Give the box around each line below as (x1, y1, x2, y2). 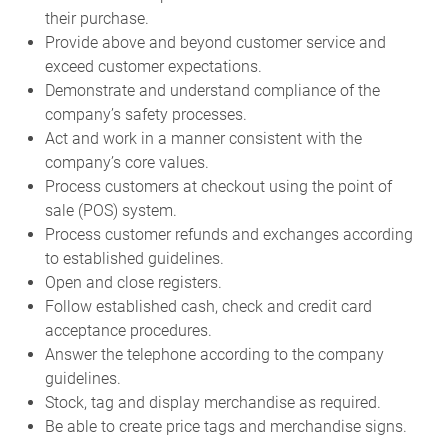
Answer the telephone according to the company (44, 344, 384, 364)
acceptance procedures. (44, 320, 212, 340)
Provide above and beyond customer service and (44, 32, 386, 52)
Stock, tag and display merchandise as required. (44, 392, 381, 412)
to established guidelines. (44, 248, 224, 268)
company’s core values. (44, 152, 209, 172)
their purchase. (44, 8, 149, 28)
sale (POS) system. (44, 200, 177, 220)
